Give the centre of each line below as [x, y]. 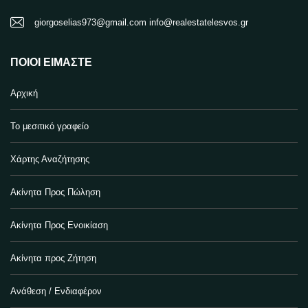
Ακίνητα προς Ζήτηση [53, 258]
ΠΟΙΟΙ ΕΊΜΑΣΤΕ [51, 62]
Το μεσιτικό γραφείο [49, 126]
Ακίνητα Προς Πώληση [55, 192]
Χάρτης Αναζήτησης [50, 159]
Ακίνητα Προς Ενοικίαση [59, 225]
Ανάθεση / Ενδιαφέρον [56, 291]
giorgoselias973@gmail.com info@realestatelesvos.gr [141, 22]
